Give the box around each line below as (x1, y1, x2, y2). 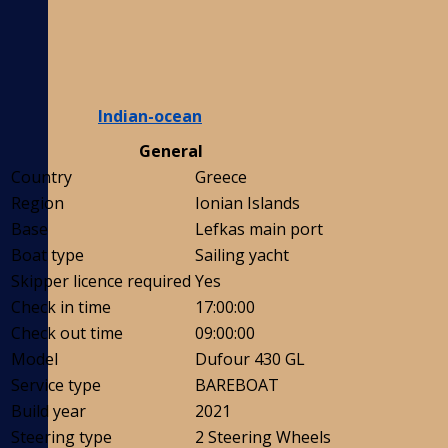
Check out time (11, 322, 123, 345)
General (139, 140, 203, 163)
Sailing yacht (195, 244, 289, 267)
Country (11, 166, 72, 189)
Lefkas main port (195, 218, 323, 241)
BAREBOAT (195, 374, 279, 397)
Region (11, 192, 64, 215)
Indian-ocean (98, 105, 202, 128)
